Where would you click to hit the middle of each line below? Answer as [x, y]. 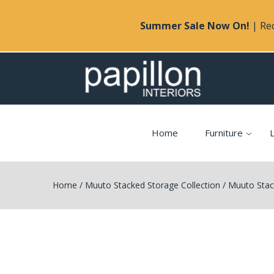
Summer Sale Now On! [194, 26]
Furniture [224, 133]
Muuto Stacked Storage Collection [153, 185]
